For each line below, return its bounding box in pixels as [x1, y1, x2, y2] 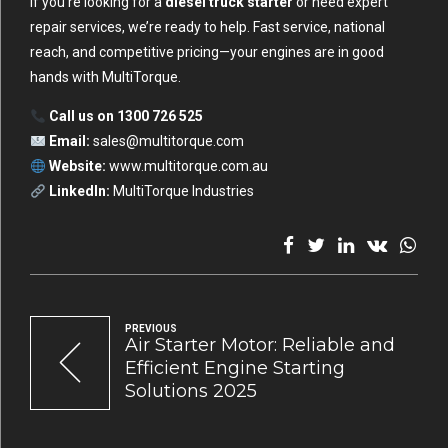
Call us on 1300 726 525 [48, 108, 203, 125]
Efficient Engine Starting [125, 357, 345, 380]
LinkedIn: [48, 183, 110, 200]
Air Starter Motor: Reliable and [125, 334, 395, 357]
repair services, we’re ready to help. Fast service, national [30, 19, 385, 36]
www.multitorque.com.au [108, 158, 268, 175]
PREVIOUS [125, 323, 177, 335]
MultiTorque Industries [112, 183, 254, 200]
